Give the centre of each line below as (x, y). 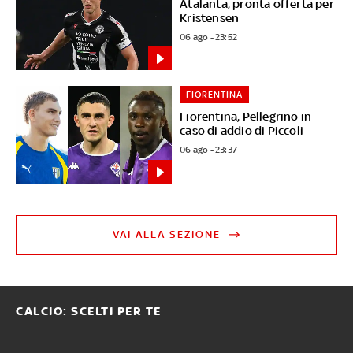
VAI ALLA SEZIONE (167, 235)
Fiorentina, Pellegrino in (246, 117)
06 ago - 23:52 (209, 37)
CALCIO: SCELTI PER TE (89, 312)
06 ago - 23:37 (209, 150)
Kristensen (210, 17)
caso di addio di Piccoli (242, 131)
